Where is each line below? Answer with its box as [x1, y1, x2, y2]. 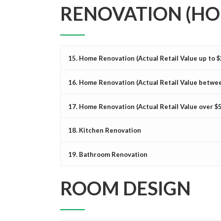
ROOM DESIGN [60, 176, 191, 199]
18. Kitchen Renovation [68, 126, 141, 135]
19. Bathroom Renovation [68, 150, 147, 158]
